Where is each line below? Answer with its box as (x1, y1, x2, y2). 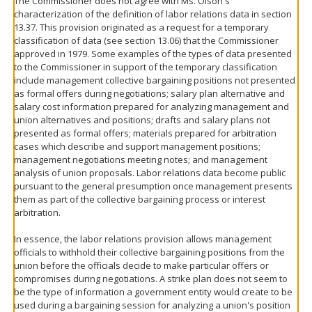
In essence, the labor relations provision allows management (14, 233, 272, 245)
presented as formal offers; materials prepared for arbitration (14, 127, 276, 139)
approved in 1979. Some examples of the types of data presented (14, 47, 292, 60)
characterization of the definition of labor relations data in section (14, 8, 292, 20)
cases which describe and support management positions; (14, 140, 260, 153)
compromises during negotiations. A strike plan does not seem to (14, 272, 288, 285)
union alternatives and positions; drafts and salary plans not (14, 114, 270, 126)
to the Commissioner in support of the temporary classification (14, 61, 277, 73)
